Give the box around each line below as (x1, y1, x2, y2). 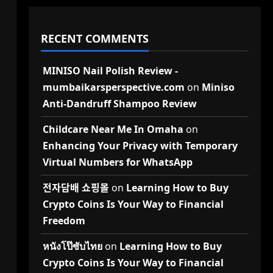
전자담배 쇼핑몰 (42, 181, 109, 194)
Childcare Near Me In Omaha (42, 122, 183, 136)
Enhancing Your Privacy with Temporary (42, 139, 238, 152)
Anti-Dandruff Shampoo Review (42, 97, 197, 110)
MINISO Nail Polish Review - (42, 64, 178, 77)
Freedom (42, 214, 85, 227)
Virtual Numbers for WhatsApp (42, 155, 193, 169)
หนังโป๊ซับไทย (42, 239, 102, 253)
